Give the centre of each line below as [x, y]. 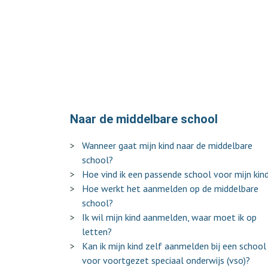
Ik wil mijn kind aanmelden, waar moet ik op [169, 217]
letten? [97, 232]
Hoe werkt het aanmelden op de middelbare [170, 188]
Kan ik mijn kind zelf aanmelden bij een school [174, 246]
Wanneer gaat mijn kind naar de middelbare [167, 145]
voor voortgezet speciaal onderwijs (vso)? [166, 260]
